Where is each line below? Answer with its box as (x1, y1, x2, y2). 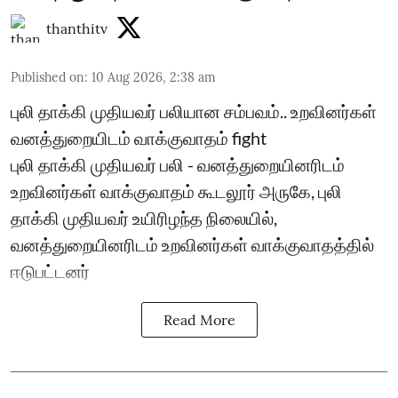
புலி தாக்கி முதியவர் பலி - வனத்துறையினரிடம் (11, 154, 345, 175)
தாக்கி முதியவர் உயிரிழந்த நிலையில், (11, 207, 277, 228)
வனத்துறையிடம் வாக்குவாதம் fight (11, 127, 267, 148)
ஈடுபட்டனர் (11, 260, 90, 282)
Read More (163, 311, 235, 329)
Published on (11, 69, 84, 85)
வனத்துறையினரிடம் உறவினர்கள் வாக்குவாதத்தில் (11, 234, 374, 255)
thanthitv (46, 20, 107, 37)
